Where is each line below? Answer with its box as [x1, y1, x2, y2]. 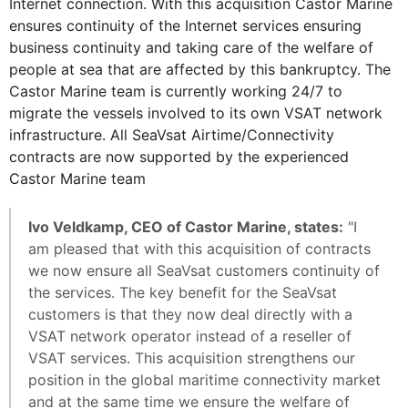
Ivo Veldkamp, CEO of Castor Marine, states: [28, 217, 343, 236]
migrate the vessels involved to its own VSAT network [9, 103, 382, 122]
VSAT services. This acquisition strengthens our [28, 348, 355, 367]
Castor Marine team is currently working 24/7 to [9, 81, 342, 100]
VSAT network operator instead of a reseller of [28, 326, 352, 345]
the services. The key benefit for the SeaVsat [28, 282, 337, 301]
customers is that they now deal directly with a [28, 304, 352, 323]
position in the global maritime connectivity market [28, 370, 381, 389]
